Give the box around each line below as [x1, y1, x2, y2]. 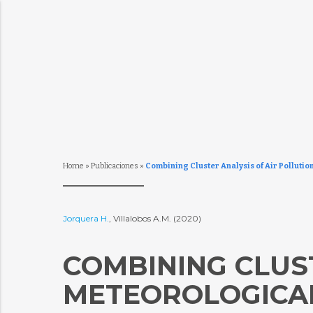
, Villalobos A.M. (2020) [108, 213, 203, 224]
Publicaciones [90, 161, 138, 170]
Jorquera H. [62, 213, 109, 224]
